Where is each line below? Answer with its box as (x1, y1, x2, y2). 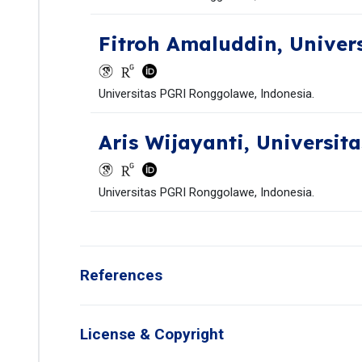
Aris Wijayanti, (98, 130, 256, 154)
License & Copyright (80, 325, 224, 343)
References (80, 266, 162, 284)
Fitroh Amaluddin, (98, 32, 289, 56)
